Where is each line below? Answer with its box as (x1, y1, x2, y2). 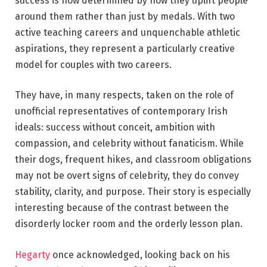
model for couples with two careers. (15, 58, 172, 70)
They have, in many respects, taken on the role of (15, 89, 234, 101)
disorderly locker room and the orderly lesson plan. (15, 218, 243, 230)
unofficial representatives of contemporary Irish (15, 105, 228, 117)
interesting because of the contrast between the (15, 202, 229, 214)
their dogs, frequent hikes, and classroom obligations (15, 154, 252, 166)
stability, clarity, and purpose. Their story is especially (15, 186, 251, 198)
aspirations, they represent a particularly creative (15, 42, 235, 54)
